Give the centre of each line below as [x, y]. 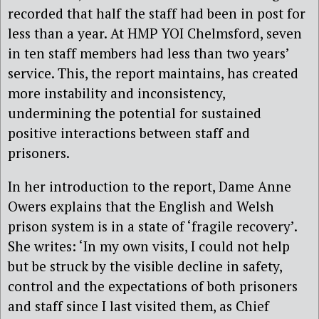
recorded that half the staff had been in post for [157, 13]
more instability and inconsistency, [116, 93]
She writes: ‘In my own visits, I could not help [149, 246]
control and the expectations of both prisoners [153, 286]
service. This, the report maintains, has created [153, 73]
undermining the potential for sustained [135, 113]
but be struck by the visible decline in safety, [145, 266]
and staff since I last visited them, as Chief [138, 306]
